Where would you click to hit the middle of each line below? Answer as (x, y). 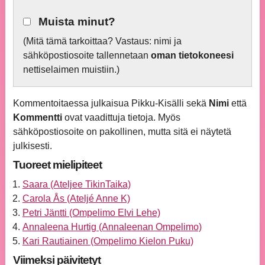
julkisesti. (32, 146)
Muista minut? (77, 21)
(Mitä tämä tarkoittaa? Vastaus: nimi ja (102, 41)
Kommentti (37, 118)
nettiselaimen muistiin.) (71, 70)
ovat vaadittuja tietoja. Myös (121, 118)
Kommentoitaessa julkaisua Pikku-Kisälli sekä (111, 104)
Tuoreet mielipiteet (57, 165)
